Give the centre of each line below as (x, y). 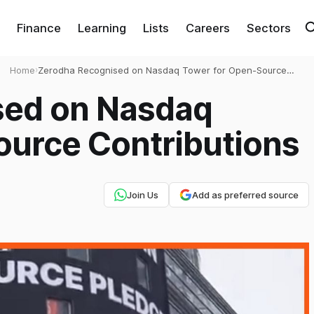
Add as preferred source (245, 195)
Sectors (268, 28)
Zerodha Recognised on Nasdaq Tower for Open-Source (162, 70)
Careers (207, 28)
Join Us (142, 195)
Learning (102, 28)
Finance (39, 28)
